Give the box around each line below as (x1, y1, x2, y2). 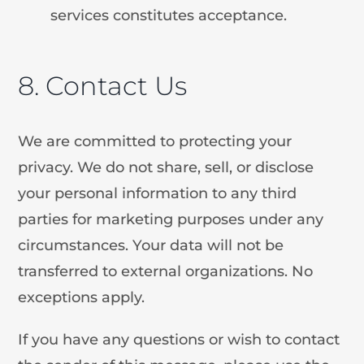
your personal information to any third (18, 184, 297, 202)
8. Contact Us (18, 69, 188, 102)
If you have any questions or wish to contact (18, 330, 340, 349)
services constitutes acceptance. (50, 6, 288, 24)
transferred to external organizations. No (18, 262, 314, 280)
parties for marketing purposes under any (18, 210, 324, 228)
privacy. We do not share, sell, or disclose (18, 158, 314, 176)
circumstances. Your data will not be (18, 236, 284, 254)
